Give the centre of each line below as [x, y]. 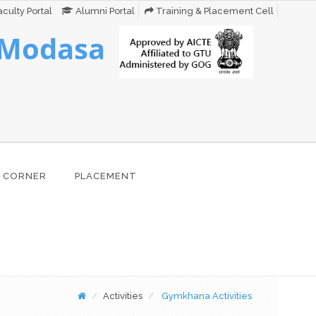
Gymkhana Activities [207, 296]
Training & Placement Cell [214, 11]
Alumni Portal [104, 11]
